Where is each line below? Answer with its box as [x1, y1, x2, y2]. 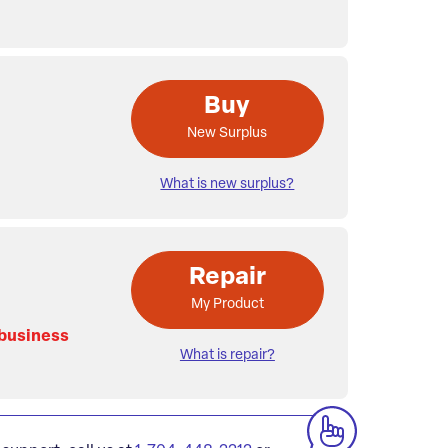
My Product [190, 297, 264, 313]
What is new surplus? [160, 177, 295, 193]
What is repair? [179, 348, 275, 364]
